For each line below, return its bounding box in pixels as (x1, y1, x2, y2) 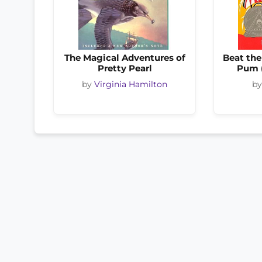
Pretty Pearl (97, 63, 152, 74)
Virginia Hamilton (94, 79, 167, 89)
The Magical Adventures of (64, 52, 185, 64)
